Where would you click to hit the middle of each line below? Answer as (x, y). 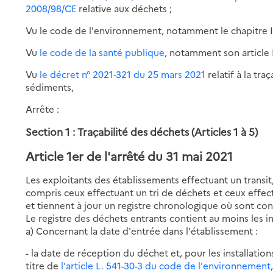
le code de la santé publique (102, 52)
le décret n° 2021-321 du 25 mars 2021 (123, 74)
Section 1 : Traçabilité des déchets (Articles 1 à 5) (142, 131)
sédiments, (50, 87)
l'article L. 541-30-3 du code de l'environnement (166, 265)
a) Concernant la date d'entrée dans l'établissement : (142, 230)
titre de (44, 265)
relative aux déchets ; (124, 8)
